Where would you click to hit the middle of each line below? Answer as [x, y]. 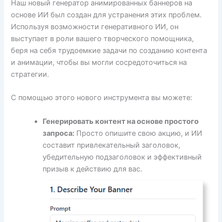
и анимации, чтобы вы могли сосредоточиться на [99, 62]
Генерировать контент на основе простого [121, 121]
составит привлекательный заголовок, [112, 145]
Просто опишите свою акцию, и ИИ [139, 133]
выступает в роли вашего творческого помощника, [103, 38]
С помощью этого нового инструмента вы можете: [102, 98]
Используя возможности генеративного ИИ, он [95, 27]
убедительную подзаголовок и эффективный [122, 157]
